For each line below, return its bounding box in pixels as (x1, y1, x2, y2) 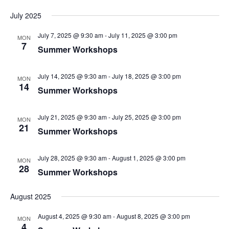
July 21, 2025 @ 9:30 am (37, 112, 107, 121)
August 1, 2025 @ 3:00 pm (111, 153, 186, 162)
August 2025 (10, 191, 51, 201)
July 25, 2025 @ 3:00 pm (111, 112, 181, 121)
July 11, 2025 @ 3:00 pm (108, 31, 177, 39)
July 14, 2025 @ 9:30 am (37, 72, 107, 80)
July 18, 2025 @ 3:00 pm (111, 72, 181, 80)
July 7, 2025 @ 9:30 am (37, 31, 103, 39)
